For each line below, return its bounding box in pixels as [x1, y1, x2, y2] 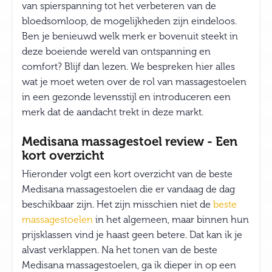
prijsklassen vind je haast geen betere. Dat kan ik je [22, 229, 242, 240]
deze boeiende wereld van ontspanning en [22, 46, 211, 57]
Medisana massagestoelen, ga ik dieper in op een [22, 259, 236, 271]
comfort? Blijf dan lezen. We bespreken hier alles [22, 61, 235, 72]
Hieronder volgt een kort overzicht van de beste [22, 168, 233, 180]
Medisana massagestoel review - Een [22, 134, 237, 149]
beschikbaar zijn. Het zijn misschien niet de [22, 199, 213, 210]
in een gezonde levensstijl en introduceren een [22, 91, 231, 103]
